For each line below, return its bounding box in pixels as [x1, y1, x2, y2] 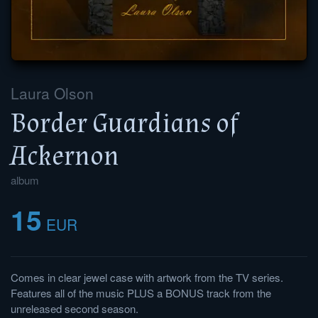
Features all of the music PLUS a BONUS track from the [11, 285, 271, 301]
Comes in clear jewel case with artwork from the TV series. [11, 270, 283, 285]
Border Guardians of [11, 106, 238, 141]
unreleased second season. [11, 301, 138, 317]
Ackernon [11, 138, 119, 174]
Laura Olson [11, 82, 94, 104]
